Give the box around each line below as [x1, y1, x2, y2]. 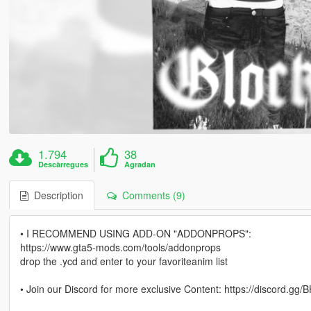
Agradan [124, 158, 156, 169]
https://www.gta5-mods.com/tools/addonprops [19, 239, 221, 254]
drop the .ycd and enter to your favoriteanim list [19, 253, 228, 268]
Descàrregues [38, 158, 89, 169]
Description [28, 187, 83, 202]
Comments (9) [116, 187, 185, 202]
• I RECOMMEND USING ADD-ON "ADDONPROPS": [19, 226, 251, 240]
